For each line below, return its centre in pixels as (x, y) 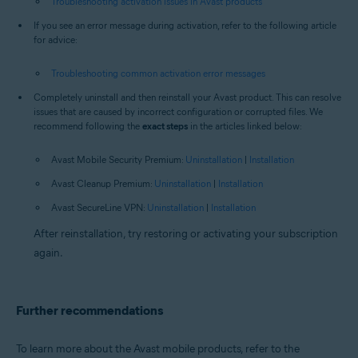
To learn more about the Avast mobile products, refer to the (158, 349)
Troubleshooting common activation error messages (158, 74)
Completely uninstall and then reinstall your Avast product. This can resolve (187, 97)
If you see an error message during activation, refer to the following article (185, 26)
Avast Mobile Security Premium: (118, 160)
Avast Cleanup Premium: (103, 184)
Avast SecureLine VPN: (99, 208)
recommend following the (88, 126)
